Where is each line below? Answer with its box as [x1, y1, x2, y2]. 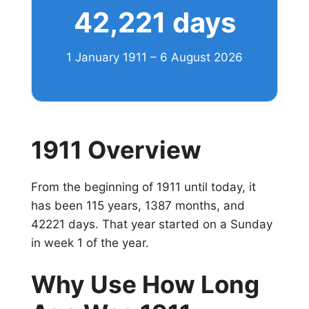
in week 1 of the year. [31, 235, 149, 250]
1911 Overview [31, 134, 201, 164]
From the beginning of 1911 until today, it [31, 179, 256, 194]
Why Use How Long [31, 270, 259, 299]
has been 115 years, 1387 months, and [31, 198, 245, 212]
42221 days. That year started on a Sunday [31, 217, 272, 231]
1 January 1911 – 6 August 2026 [66, 50, 243, 65]
